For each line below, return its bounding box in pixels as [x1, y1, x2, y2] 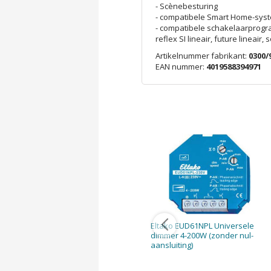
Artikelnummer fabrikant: [155, 50, 249, 62]
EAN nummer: [155, 61, 206, 73]
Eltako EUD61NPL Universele [150, 220, 254, 231]
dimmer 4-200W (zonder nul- [150, 229, 253, 241]
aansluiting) [150, 239, 193, 250]
